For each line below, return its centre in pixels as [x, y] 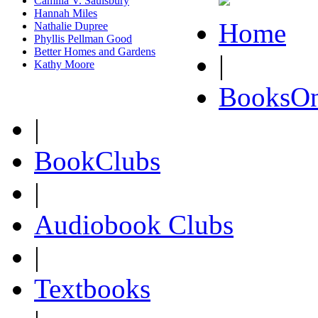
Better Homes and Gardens [95, 51]
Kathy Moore [64, 64]
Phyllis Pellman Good [83, 39]
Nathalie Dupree [71, 26]
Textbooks [92, 289]
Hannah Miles [66, 13]
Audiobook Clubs [134, 225]
